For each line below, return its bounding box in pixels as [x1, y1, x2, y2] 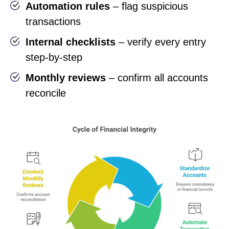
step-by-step [26, 52, 82, 63]
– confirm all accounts [106, 72, 208, 84]
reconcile [26, 87, 66, 99]
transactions [26, 16, 81, 28]
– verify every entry [116, 36, 206, 48]
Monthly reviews [26, 72, 106, 84]
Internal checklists [26, 36, 116, 48]
